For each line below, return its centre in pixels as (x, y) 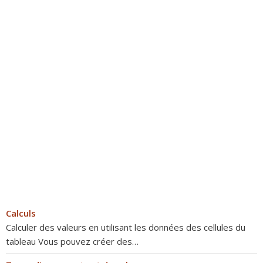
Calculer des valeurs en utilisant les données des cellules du (126, 227)
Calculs (21, 213)
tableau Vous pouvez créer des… (72, 241)
